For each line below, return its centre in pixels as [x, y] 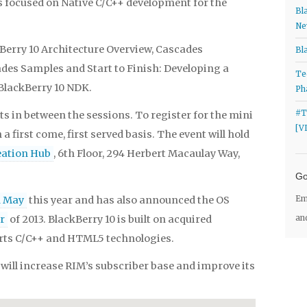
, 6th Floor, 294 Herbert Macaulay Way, [147, 153]
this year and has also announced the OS [128, 200]
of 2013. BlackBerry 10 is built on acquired [110, 219]
